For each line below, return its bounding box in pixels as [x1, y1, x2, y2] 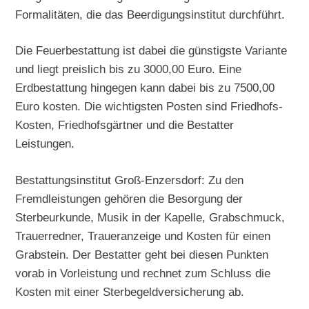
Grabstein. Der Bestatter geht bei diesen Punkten [15, 248, 269, 262]
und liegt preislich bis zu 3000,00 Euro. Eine [15, 62, 242, 77]
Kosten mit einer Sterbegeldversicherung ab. [15, 285, 245, 299]
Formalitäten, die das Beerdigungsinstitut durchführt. [15, 7, 286, 21]
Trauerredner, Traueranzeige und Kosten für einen [15, 229, 271, 243]
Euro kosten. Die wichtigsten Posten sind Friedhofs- [15, 99, 283, 114]
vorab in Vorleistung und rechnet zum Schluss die [15, 266, 271, 281]
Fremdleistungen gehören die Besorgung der [15, 192, 243, 206]
